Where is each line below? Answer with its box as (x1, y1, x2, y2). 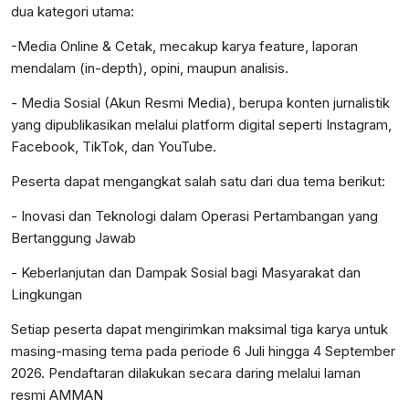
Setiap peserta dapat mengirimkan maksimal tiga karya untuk (11, 320, 388, 339)
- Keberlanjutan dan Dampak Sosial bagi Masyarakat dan (11, 264, 361, 282)
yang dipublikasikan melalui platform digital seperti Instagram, (11, 116, 392, 134)
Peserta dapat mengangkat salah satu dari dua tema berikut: (11, 173, 389, 191)
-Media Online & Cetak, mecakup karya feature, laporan (11, 37, 358, 56)
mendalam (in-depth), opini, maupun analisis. (11, 59, 288, 78)
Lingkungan (11, 286, 82, 304)
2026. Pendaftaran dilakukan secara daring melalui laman (11, 364, 361, 383)
